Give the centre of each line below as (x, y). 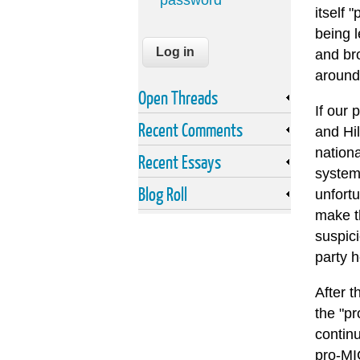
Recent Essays (180, 162)
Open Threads (178, 98)
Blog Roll (163, 194)
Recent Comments (190, 130)
